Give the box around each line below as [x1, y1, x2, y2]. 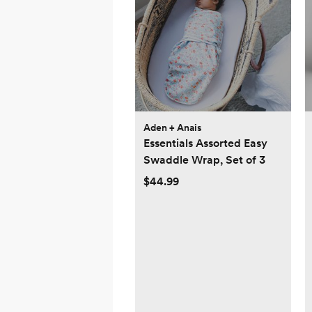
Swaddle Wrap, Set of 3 [143, 153, 265, 167]
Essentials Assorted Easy [143, 136, 267, 150]
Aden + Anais [143, 122, 202, 134]
